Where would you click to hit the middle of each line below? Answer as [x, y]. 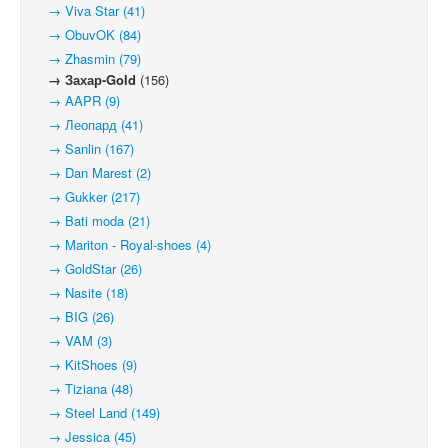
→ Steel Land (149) [98, 412]
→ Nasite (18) [82, 292]
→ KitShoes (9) [86, 364]
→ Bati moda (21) [93, 220]
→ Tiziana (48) [84, 388]
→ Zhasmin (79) [88, 58]
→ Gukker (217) [88, 196]
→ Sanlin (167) [85, 148]
